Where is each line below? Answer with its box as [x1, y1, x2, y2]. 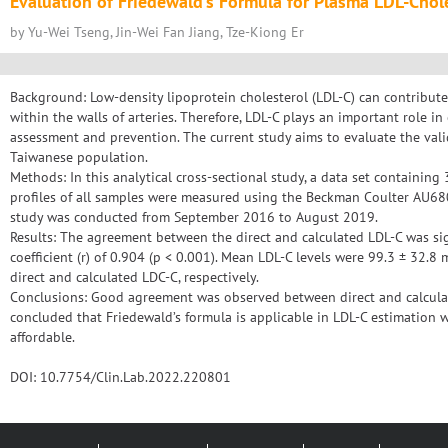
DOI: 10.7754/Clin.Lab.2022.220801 [10, 368, 231, 386]
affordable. [10, 328, 75, 346]
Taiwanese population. [10, 148, 148, 166]
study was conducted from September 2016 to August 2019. [10, 208, 378, 226]
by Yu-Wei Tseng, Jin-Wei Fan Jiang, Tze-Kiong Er [10, 23, 304, 41]
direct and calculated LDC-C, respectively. [10, 268, 259, 286]
